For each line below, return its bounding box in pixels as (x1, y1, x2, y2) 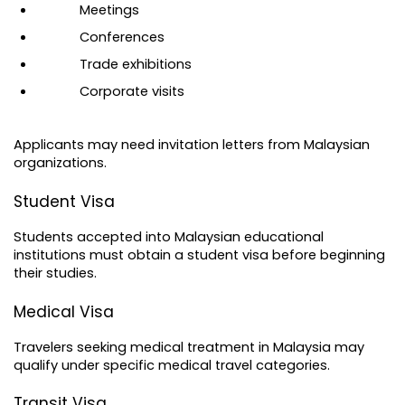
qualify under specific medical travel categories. (14, 355, 330, 374)
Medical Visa (14, 300, 114, 323)
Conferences (80, 28, 165, 47)
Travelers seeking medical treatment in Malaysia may (14, 337, 364, 356)
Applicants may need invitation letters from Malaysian (14, 136, 370, 155)
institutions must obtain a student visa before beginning (14, 245, 385, 264)
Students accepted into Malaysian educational (14, 227, 324, 246)
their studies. (14, 263, 97, 282)
